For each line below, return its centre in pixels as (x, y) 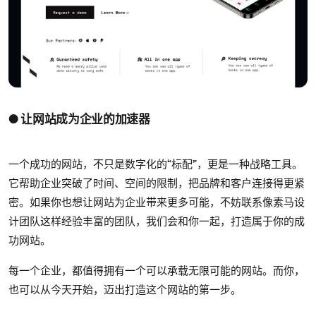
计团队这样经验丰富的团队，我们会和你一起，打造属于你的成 (157, 221)
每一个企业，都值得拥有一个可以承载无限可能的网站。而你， (157, 271)
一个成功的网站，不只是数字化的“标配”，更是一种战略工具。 (156, 164)
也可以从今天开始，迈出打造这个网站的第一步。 (125, 290)
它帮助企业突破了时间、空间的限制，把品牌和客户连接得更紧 (157, 183)
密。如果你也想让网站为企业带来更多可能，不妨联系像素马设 (157, 202)
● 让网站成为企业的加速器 (79, 119)
